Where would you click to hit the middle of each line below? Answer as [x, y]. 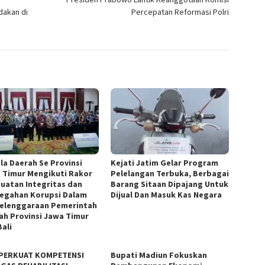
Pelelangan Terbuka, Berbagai [170, 174]
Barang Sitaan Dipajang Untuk [170, 184]
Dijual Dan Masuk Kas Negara [167, 195]
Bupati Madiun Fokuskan [159, 255]
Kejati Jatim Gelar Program [165, 163]
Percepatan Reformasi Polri [180, 12]
